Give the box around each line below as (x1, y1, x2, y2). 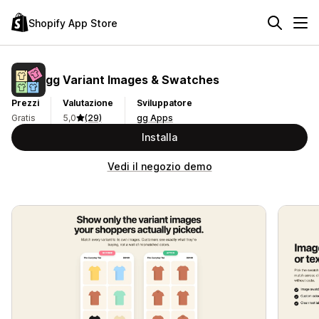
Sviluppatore (137, 98, 192, 108)
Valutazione (63, 98, 113, 108)
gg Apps (137, 113, 173, 123)
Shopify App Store (28, 16, 117, 29)
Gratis (11, 113, 36, 123)
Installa (142, 131, 177, 143)
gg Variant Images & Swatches (46, 72, 219, 87)
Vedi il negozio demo (107, 160, 212, 172)
